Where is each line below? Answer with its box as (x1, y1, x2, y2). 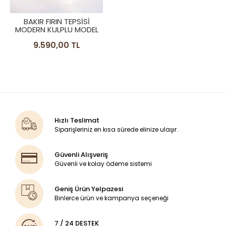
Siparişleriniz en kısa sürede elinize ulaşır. (54, 125, 179, 134)
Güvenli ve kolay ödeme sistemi (54, 159, 152, 168)
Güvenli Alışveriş (54, 150, 108, 160)
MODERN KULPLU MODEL (15, 24, 98, 35)
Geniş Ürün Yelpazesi (54, 184, 124, 194)
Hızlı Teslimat (54, 116, 100, 126)
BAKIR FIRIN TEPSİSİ (23, 16, 90, 27)
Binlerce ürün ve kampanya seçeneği (54, 194, 169, 203)
